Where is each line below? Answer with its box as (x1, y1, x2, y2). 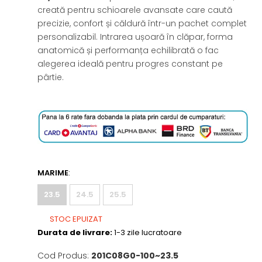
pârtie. (37, 71, 64, 83)
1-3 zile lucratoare (112, 227, 182, 239)
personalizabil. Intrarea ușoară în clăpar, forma (37, 31, 233, 43)
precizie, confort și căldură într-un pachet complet (37, 18, 247, 29)
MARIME (37, 167, 69, 179)
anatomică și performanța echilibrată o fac (37, 44, 219, 56)
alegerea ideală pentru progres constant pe (37, 58, 223, 70)
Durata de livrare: (37, 227, 113, 239)
